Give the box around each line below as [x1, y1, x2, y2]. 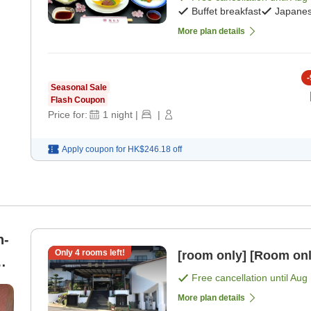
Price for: [48, 109, 87, 121]
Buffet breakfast [192, 6, 261, 17]
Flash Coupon [51, 95, 105, 106]
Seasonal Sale [51, 83, 107, 93]
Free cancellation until [192, 272, 290, 284]
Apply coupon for [62, 144, 126, 155]
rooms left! [79, 248, 125, 258]
